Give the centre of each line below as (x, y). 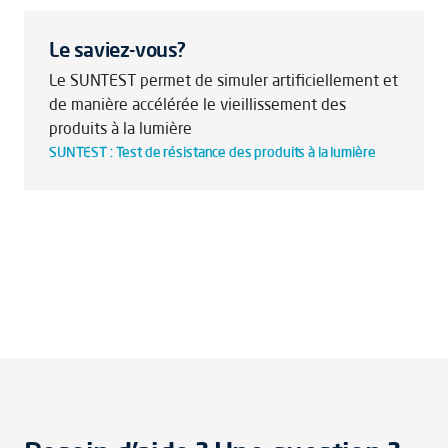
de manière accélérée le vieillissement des (197, 104)
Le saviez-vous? (117, 49)
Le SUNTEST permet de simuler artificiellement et (223, 80)
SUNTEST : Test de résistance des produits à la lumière (212, 152)
